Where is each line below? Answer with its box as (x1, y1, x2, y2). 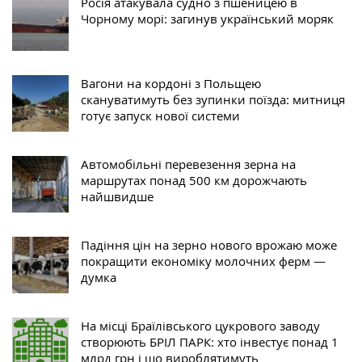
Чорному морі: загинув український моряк (81, 11, 334, 27)
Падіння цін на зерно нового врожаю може (81, 237, 337, 254)
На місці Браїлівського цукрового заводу (81, 318, 320, 335)
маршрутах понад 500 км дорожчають (81, 172, 307, 189)
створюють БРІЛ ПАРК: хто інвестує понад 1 (81, 334, 339, 351)
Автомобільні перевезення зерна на (81, 156, 296, 173)
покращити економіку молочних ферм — (81, 253, 326, 270)
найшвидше (81, 188, 154, 205)
